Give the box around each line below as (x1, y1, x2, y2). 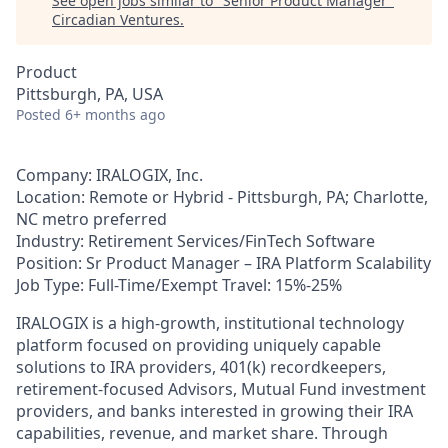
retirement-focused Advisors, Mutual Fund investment (16, 378, 426, 400)
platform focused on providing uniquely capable (16, 334, 381, 356)
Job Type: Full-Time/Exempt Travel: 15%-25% (16, 274, 342, 296)
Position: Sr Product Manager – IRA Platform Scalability (16, 252, 431, 274)
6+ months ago (65, 105, 165, 124)
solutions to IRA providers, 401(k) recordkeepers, (16, 356, 386, 378)
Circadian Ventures (52, 10, 180, 29)
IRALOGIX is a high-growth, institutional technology (16, 312, 404, 334)
